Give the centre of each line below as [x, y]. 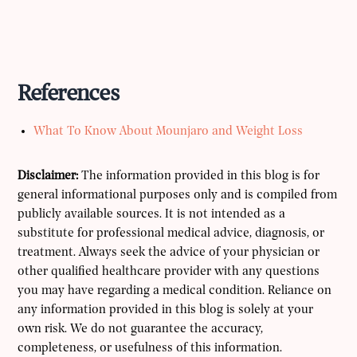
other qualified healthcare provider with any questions [169, 272]
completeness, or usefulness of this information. [150, 349]
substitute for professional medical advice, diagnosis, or [171, 234]
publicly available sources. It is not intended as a [152, 215]
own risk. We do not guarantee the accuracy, [141, 330]
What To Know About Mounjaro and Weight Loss [169, 132]
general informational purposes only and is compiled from [178, 196]
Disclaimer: [48, 177]
